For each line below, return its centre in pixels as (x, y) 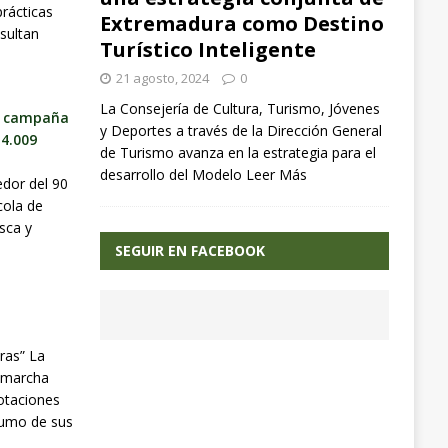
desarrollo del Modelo (172, 175)
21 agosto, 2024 (162, 78)
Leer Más (276, 175)
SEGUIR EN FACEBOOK (189, 251)
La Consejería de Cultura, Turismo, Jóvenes (239, 109)
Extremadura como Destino (241, 24)
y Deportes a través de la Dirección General (240, 131)
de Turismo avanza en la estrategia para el (237, 153)
